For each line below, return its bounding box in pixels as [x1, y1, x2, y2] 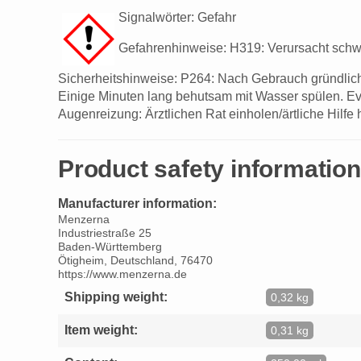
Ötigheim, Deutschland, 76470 [58, 254, 213, 267]
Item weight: [64, 323, 138, 338]
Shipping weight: [64, 290, 168, 305]
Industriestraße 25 [58, 226, 151, 239]
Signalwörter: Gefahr [118, 10, 236, 24]
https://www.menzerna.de [58, 268, 187, 280]
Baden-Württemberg [58, 240, 162, 253]
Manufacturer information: [58, 196, 217, 210]
